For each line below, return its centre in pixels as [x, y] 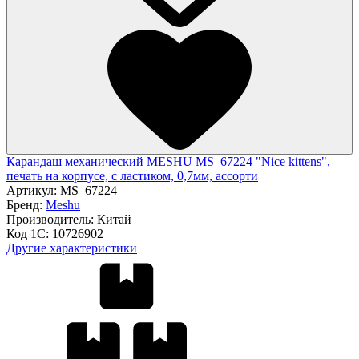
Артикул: [33, 190]
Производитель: [52, 219]
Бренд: [26, 204]
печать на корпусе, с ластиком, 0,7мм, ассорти [132, 175]
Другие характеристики [72, 248]
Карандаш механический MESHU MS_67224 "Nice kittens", [168, 161]
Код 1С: [29, 233]
